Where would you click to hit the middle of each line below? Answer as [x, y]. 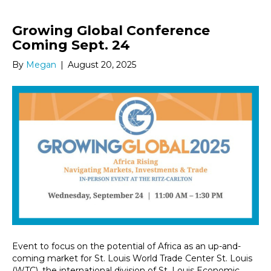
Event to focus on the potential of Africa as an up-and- [126, 246]
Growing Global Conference [111, 31]
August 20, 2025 [102, 65]
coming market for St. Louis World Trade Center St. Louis [132, 258]
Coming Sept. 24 [71, 45]
